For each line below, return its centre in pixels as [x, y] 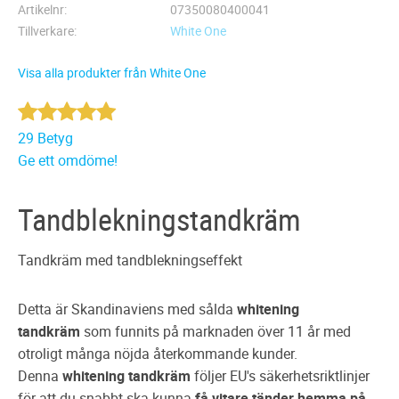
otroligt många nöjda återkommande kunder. [158, 353]
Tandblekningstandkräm [159, 220]
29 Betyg [45, 138]
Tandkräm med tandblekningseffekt [130, 260]
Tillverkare [46, 30]
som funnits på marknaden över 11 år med [216, 331]
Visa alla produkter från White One [112, 73]
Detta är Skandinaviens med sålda [127, 309]
